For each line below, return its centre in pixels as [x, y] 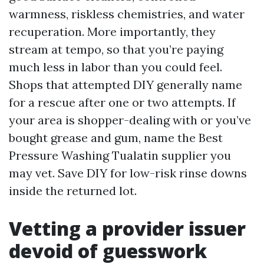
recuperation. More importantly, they [112, 32]
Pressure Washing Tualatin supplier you [120, 155]
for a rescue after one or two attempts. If [122, 102]
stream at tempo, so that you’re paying [116, 49]
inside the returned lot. [73, 191]
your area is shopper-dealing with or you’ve [130, 120]
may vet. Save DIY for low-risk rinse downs [128, 173]
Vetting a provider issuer [127, 228]
